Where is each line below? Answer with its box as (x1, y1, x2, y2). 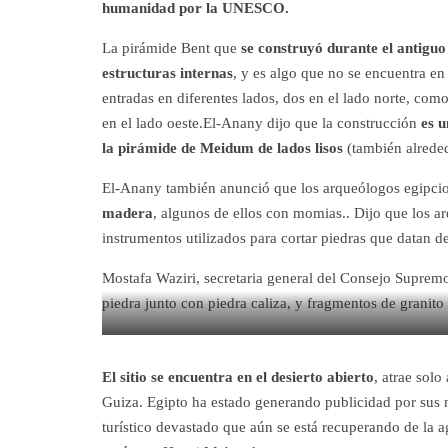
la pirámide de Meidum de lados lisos (102, 140, 347, 157)
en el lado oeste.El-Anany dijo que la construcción (102, 115, 421, 132)
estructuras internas (102, 65, 233, 82)
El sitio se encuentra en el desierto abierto (102, 369, 374, 386)
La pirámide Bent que (102, 40, 241, 57)
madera (102, 205, 153, 222)
